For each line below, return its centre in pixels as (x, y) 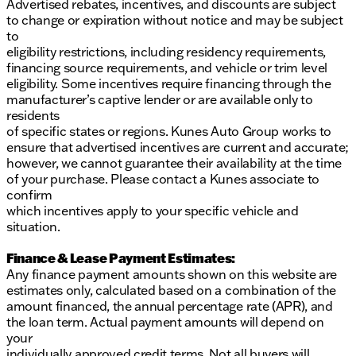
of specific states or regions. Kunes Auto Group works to (169, 132)
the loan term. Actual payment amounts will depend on (165, 322)
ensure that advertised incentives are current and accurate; (178, 147)
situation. (33, 227)
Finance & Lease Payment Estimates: (121, 258)
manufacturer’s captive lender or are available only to (160, 100)
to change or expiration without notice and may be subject (175, 20)
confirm (29, 195)
